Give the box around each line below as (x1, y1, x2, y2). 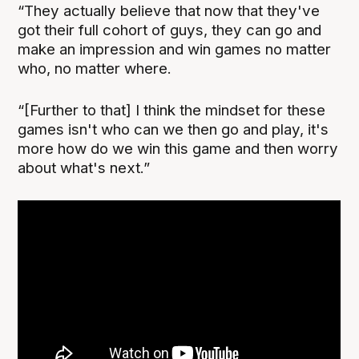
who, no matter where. (18, 58, 172, 78)
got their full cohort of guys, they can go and (18, 20, 322, 39)
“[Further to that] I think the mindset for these (18, 100, 326, 119)
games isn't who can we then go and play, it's (18, 119, 329, 139)
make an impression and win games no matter (18, 39, 332, 58)
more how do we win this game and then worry (18, 139, 339, 158)
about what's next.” (18, 158, 151, 177)
